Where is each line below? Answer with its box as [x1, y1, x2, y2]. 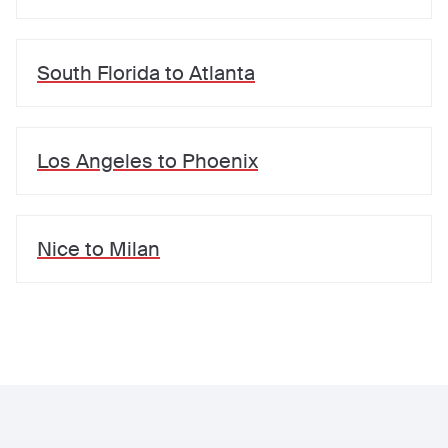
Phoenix [182, 148, 258, 174]
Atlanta [189, 60, 255, 86]
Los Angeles [37, 148, 153, 174]
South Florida [37, 60, 160, 86]
